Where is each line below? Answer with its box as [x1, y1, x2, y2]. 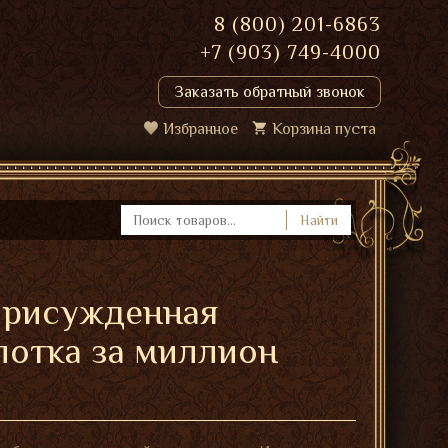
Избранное [163, 120, 238, 138]
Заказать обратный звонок [174, 83, 365, 101]
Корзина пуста [272, 120, 376, 138]
